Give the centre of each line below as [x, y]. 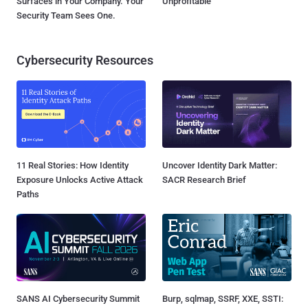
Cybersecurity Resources [85, 60]
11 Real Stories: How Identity [73, 165]
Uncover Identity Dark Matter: [220, 165]
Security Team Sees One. [66, 15]
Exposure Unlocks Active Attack [80, 179]
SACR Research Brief [204, 179]
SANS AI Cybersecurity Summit [78, 299]
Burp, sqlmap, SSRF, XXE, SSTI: [223, 299]
